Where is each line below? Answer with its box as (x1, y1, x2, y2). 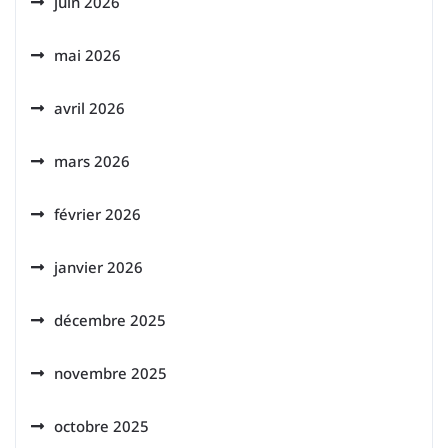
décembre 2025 (54, 310, 166, 330)
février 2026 (54, 204, 141, 224)
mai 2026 (54, 45, 121, 65)
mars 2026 (54, 151, 130, 171)
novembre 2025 (54, 363, 167, 383)
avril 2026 (54, 98, 125, 118)
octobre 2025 (54, 416, 149, 436)
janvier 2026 (54, 257, 143, 277)
